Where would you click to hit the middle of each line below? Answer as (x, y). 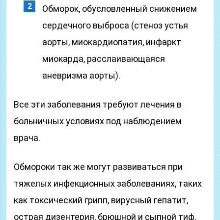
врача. (27, 138)
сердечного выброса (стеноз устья (115, 25)
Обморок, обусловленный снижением (120, 9)
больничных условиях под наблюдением (98, 121)
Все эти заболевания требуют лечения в (98, 104)
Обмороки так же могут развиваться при (98, 167)
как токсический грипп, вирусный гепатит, (101, 200)
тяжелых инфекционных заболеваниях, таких (108, 183)
